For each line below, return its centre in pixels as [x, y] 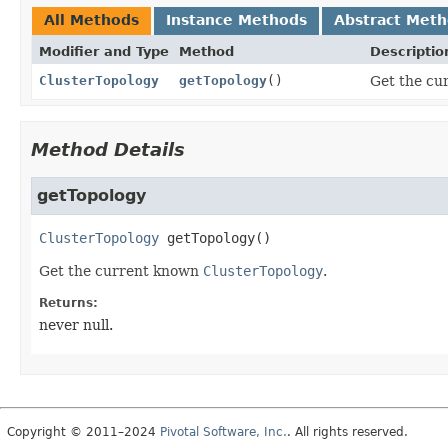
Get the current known [121, 270]
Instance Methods [236, 19]
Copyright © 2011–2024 [83, 431]
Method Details [108, 149]
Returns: [68, 302]
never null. [76, 324]
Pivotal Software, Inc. [223, 431]
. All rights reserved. [347, 431]
